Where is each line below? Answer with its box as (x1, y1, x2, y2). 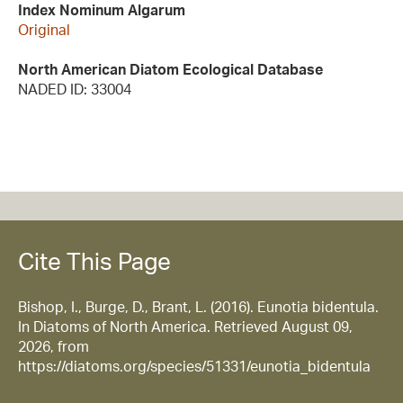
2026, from (18, 336, 89, 355)
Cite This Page (18, 246, 171, 275)
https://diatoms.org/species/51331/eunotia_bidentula (18, 356, 371, 375)
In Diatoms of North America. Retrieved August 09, (18, 317, 353, 336)
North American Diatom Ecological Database (18, 60, 323, 79)
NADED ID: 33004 (18, 80, 131, 99)
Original (18, 21, 70, 39)
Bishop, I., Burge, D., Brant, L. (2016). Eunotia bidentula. (18, 297, 379, 316)
